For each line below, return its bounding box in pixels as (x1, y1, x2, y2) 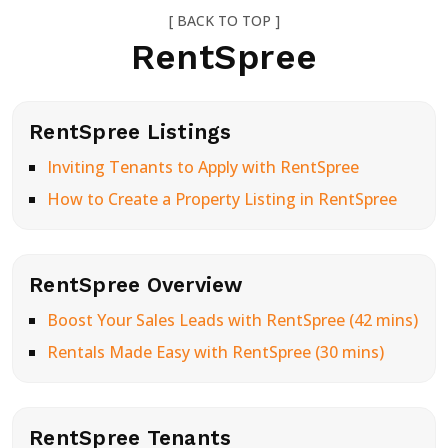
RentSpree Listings (29, 119, 232, 144)
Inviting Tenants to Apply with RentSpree (46, 156, 359, 178)
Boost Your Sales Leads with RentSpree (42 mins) (46, 309, 418, 331)
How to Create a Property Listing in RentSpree (46, 188, 397, 210)
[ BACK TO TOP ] (168, 11, 280, 30)
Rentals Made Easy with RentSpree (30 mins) (46, 341, 384, 363)
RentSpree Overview (29, 272, 243, 297)
